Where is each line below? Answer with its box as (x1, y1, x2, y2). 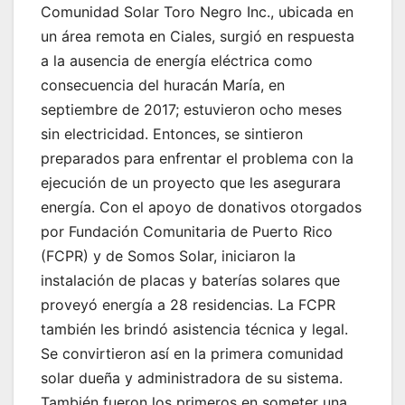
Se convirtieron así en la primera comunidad (41, 344, 344, 363)
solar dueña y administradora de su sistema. (41, 369, 343, 388)
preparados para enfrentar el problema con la (41, 149, 353, 168)
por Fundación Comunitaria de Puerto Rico (41, 222, 333, 241)
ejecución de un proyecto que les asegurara (41, 174, 341, 193)
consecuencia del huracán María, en (41, 76, 285, 95)
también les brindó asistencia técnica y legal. (41, 320, 348, 339)
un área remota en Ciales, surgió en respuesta (41, 27, 354, 46)
